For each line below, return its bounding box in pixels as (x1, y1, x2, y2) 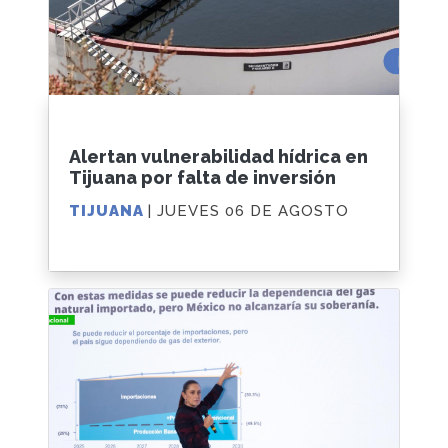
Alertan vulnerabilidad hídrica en (69, 146, 368, 168)
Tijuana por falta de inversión (69, 167, 336, 189)
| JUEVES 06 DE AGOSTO (148, 202, 349, 221)
